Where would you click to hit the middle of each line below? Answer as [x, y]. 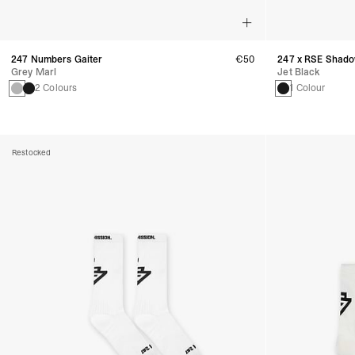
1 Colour [307, 88]
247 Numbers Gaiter [57, 60]
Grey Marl [34, 73]
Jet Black [299, 73]
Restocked [32, 153]
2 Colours [56, 88]
